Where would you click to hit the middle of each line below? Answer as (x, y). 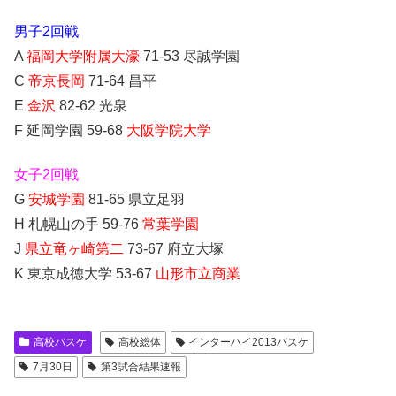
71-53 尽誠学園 (190, 56)
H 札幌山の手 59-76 (78, 225)
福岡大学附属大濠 (83, 56)
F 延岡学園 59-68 (70, 130)
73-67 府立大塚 (174, 249)
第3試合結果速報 (141, 367)
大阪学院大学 (169, 130)
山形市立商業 (198, 274)
